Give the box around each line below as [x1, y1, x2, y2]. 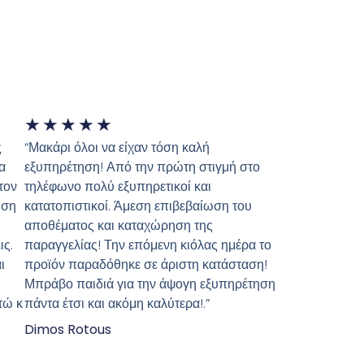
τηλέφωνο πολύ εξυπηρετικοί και [24, 177, 211, 197]
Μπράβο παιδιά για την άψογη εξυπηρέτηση [24, 275, 275, 294]
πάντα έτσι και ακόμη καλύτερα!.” [24, 294, 210, 314]
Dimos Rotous [24, 320, 111, 340]
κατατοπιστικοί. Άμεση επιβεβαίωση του [24, 197, 252, 216]
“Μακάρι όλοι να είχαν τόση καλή [24, 138, 210, 158]
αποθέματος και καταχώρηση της [24, 216, 213, 236]
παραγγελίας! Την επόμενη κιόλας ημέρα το [24, 236, 271, 255]
